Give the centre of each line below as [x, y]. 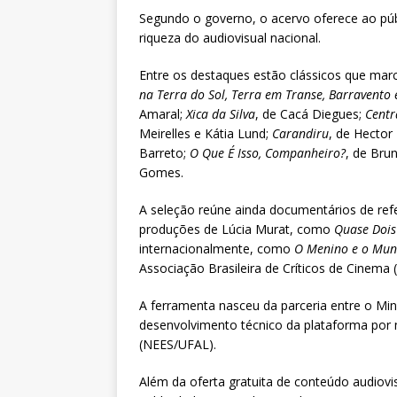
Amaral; [163, 114]
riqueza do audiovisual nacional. [230, 38]
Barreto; [164, 153]
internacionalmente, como [217, 249]
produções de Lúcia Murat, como [237, 230]
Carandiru [300, 134]
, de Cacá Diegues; [310, 114]
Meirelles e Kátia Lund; [206, 134]
